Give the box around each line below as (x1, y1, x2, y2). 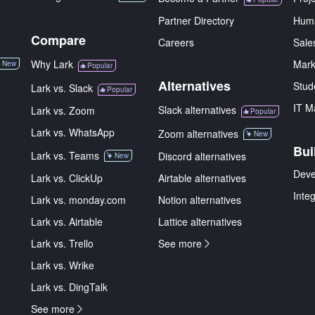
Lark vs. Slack (31, 81, 93, 95)
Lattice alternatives (158, 214, 242, 229)
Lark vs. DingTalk (31, 280, 108, 294)
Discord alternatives (158, 149, 246, 163)
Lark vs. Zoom (31, 103, 95, 117)
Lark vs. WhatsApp (31, 125, 115, 139)
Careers (158, 35, 194, 49)
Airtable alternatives (158, 171, 246, 185)
